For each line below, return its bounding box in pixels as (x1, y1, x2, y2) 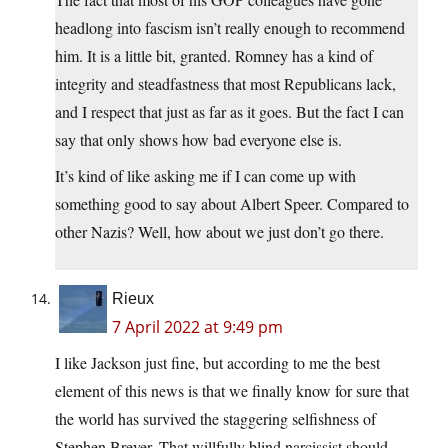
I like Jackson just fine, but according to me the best (55, 352, 380, 374)
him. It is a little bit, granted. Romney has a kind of (55, 45, 373, 67)
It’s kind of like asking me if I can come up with (55, 165, 356, 187)
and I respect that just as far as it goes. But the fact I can (55, 101, 404, 123)
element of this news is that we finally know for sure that (55, 380, 409, 402)
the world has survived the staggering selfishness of (55, 408, 376, 430)
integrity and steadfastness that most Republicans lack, (55, 73, 396, 95)
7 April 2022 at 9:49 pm (112, 316, 283, 339)
